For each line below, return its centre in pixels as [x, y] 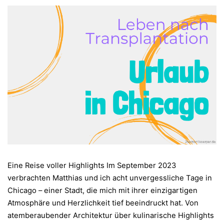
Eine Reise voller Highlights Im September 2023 [92, 166]
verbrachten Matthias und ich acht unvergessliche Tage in [110, 178]
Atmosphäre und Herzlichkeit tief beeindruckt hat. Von [103, 203]
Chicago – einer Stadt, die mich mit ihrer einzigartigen [102, 191]
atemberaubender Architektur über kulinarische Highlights [111, 216]
